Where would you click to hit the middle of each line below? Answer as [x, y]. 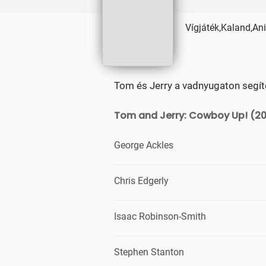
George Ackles [144, 145]
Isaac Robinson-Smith [160, 216]
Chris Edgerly [141, 181]
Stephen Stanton [149, 252]
